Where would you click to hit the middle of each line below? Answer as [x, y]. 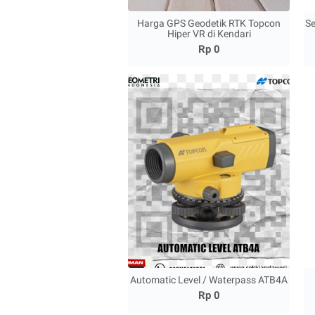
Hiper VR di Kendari [209, 34]
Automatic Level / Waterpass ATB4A [209, 280]
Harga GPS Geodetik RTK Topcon [209, 24]
